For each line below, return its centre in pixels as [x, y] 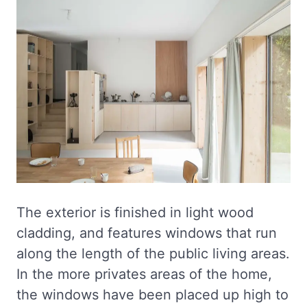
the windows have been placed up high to [152, 295]
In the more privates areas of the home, [144, 274]
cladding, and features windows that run [147, 233]
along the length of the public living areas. [153, 254]
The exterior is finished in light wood [135, 213]
